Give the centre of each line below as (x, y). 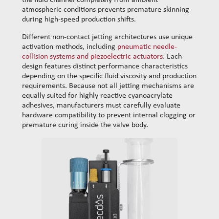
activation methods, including (70, 47)
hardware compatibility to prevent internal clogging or (109, 116)
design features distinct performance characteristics (105, 67)
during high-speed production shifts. (79, 20)
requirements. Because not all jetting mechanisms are (108, 86)
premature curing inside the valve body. (85, 125)
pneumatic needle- (147, 47)
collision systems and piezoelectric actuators (92, 57)
